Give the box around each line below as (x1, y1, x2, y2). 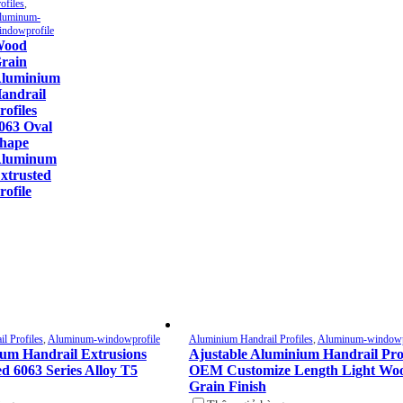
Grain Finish (188, 379, 266, 395)
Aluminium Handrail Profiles (188, 333, 313, 346)
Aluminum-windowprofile (47, 333, 160, 346)
